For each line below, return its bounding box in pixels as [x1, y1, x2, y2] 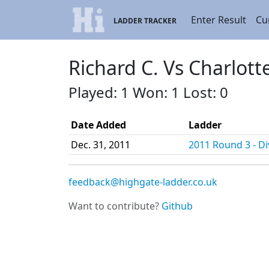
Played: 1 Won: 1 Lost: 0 [68, 82, 228, 102]
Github [162, 199, 193, 213]
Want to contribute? [68, 199, 162, 213]
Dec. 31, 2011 [71, 138, 130, 151]
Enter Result [191, 13, 247, 26]
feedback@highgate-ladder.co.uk [68, 175, 217, 189]
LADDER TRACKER [113, 16, 177, 26]
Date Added [71, 118, 126, 131]
